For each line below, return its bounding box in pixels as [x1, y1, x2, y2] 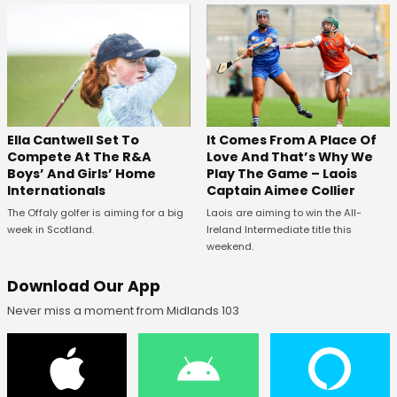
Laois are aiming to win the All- [206, 206, 362, 221]
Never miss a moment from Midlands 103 [7, 302, 239, 320]
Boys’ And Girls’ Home [7, 165, 156, 183]
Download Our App [7, 276, 160, 298]
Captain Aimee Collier [206, 182, 355, 200]
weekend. [206, 239, 253, 254]
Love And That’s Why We [206, 148, 373, 167]
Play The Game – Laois [206, 165, 357, 183]
